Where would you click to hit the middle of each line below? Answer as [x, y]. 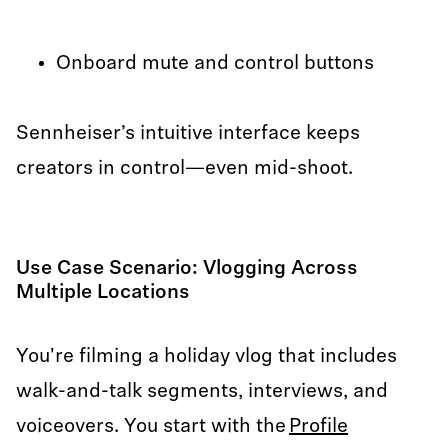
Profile [318, 427]
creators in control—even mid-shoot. [184, 169]
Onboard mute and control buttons [217, 64]
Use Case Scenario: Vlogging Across [187, 269]
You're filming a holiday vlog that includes [206, 357]
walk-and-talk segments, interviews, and [202, 392]
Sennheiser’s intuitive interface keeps [188, 134]
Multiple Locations [103, 293]
